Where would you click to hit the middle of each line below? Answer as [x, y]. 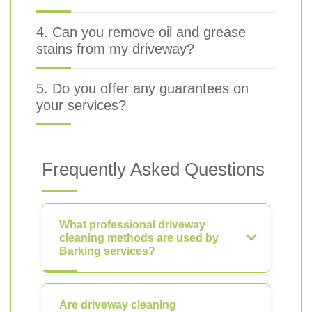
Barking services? [107, 251]
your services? [81, 105]
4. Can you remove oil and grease [141, 32]
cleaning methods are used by [139, 238]
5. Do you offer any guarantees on [142, 88]
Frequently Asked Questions [153, 169]
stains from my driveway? [115, 49]
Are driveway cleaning [118, 305]
